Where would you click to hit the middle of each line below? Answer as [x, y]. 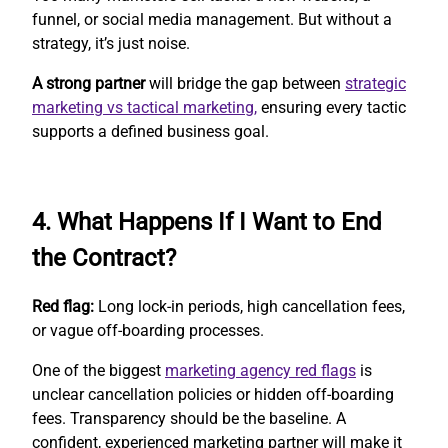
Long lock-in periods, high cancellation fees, [249, 307]
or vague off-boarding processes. [148, 331]
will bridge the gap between [245, 83]
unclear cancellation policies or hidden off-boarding [213, 395]
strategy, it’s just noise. [111, 43]
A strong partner [88, 83]
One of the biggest [98, 371]
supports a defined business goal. [150, 131]
